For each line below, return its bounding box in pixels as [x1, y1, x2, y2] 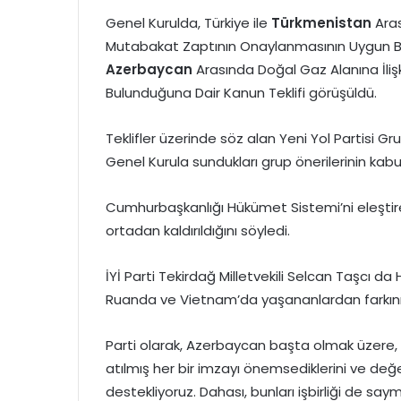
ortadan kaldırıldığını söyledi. [106, 221, 290, 240]
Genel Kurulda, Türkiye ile [106, 13, 271, 32]
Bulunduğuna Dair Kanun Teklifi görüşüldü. [106, 83, 377, 102]
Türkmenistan [271, 13, 371, 32]
